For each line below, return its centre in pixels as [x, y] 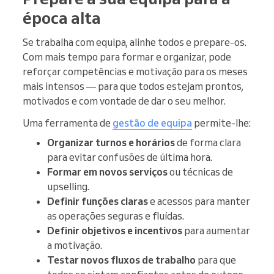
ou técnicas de [200, 172]
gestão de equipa [152, 123]
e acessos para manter [199, 202]
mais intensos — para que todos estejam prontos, [133, 87]
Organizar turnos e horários [111, 143]
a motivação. [75, 246]
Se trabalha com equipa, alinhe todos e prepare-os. [135, 43]
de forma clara [208, 143]
